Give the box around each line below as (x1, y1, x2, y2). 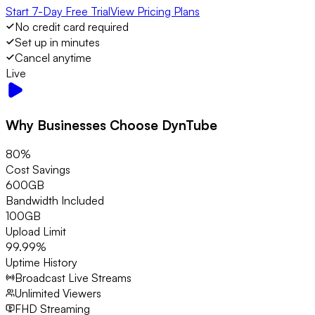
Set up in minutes (15, 34, 100, 49)
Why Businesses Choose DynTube (6, 116, 217, 133)
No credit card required (15, 19, 129, 34)
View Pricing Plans (110, 4, 200, 18)
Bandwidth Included (6, 193, 104, 208)
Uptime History (6, 255, 77, 270)
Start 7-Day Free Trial (6, 4, 110, 18)
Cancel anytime (15, 50, 91, 65)
